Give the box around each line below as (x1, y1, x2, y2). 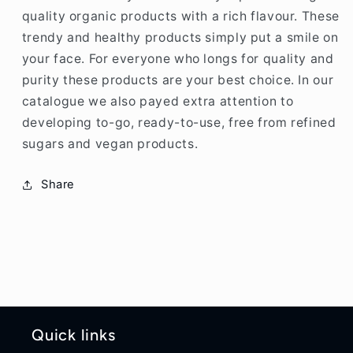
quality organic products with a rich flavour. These (21, 8, 340, 24)
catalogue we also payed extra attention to (21, 93, 294, 109)
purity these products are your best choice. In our (21, 72, 334, 87)
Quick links (32, 325, 116, 344)
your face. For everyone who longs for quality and (21, 50, 334, 66)
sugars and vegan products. (21, 136, 199, 151)
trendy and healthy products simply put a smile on (21, 29, 339, 45)
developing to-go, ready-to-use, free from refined (21, 114, 336, 130)
